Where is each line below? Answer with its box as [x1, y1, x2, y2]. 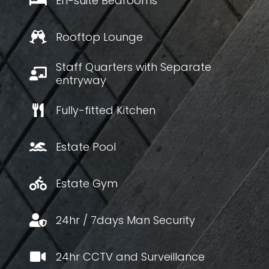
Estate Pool [56, 139, 116, 154]
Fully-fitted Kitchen [56, 103, 156, 118]
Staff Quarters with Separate [56, 59, 211, 74]
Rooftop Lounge [56, 29, 143, 44]
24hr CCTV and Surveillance [56, 249, 205, 264]
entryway [56, 73, 106, 88]
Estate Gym [56, 176, 118, 191]
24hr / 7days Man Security [56, 213, 195, 228]
